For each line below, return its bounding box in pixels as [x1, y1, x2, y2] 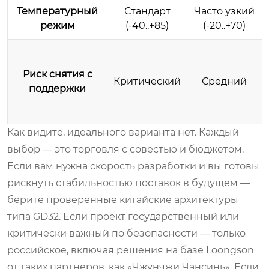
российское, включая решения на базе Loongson [7, 244, 254, 256]
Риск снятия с [22, 68, 92, 80]
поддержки [29, 82, 86, 94]
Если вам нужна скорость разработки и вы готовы [7, 160, 259, 172]
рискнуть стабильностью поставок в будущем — [7, 177, 250, 189]
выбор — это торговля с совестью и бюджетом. [7, 143, 244, 155]
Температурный [17, 5, 98, 17]
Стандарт [124, 5, 171, 17]
